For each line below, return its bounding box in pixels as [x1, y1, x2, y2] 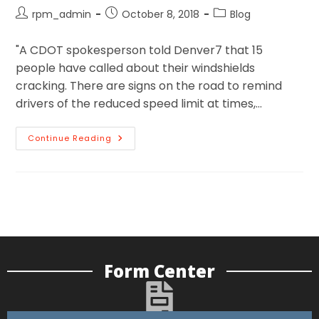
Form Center [104, 258, 215, 283]
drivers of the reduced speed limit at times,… [16, 95, 263, 112]
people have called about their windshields [16, 59, 256, 76]
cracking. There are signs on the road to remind [16, 77, 283, 94]
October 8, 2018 [122, 6, 200, 21]
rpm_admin [32, 6, 92, 21]
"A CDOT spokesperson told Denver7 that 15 [16, 41, 263, 58]
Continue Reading [28, 132, 113, 144]
